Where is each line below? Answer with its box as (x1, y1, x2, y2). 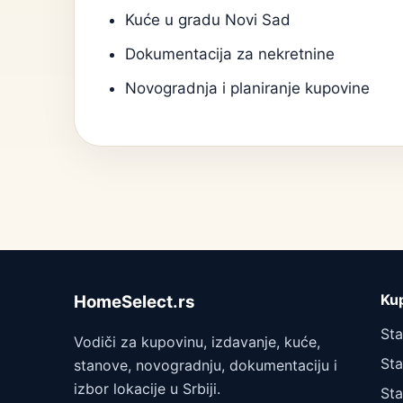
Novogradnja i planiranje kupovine (125, 79, 370, 97)
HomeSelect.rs (74, 291, 195, 312)
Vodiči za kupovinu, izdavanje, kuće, (74, 333, 320, 351)
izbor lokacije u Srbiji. (74, 380, 220, 398)
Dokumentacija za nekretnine (125, 45, 335, 63)
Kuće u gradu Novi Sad (125, 11, 291, 29)
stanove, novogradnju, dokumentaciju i (74, 356, 337, 374)
